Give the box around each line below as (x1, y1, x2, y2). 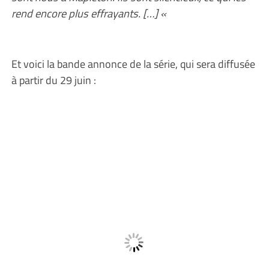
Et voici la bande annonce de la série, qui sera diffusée (11, 55, 255, 72)
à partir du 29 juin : (11, 71, 96, 88)
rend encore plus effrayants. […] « (11, 5, 169, 22)
